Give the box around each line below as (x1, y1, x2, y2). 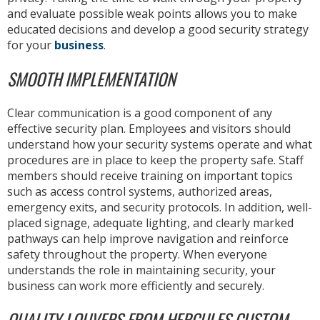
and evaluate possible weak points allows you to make (7, 5, 297, 21)
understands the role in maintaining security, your (7, 261, 276, 278)
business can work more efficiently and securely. (7, 277, 264, 294)
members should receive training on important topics (7, 167, 293, 184)
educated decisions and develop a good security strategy (7, 21, 309, 37)
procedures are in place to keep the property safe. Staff (7, 151, 304, 168)
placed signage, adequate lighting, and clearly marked (7, 214, 294, 231)
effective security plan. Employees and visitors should (7, 120, 291, 136)
